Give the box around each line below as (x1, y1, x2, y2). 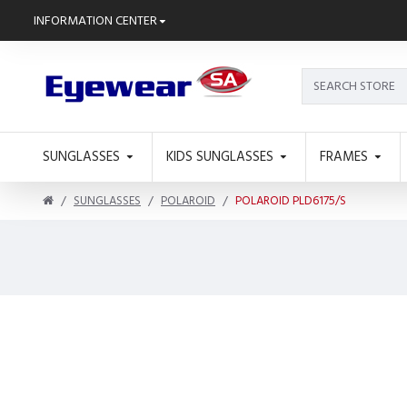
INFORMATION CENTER (34, 11, 157, 30)
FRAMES (320, 146, 368, 166)
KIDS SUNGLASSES (166, 146, 273, 166)
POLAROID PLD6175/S (235, 193, 346, 209)
